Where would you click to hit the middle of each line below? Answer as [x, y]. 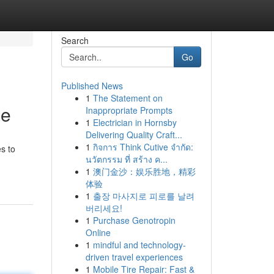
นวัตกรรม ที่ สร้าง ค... [126, 159]
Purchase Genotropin [134, 220]
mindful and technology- [139, 245]
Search [75, 40]
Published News [92, 86]
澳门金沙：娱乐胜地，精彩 [144, 171]
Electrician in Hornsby [135, 122]
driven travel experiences [134, 257]
